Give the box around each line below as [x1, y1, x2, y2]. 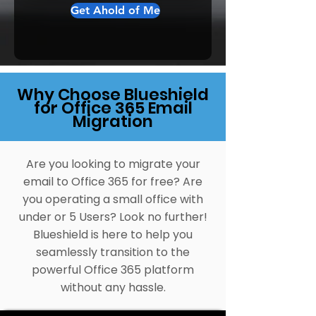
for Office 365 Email [33, 97, 193, 119]
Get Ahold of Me [71, 4, 160, 17]
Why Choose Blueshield [17, 83, 209, 106]
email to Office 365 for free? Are [23, 174, 202, 190]
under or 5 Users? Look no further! [18, 209, 207, 225]
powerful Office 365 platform [32, 262, 194, 278]
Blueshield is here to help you [33, 226, 193, 243]
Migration [73, 110, 153, 133]
